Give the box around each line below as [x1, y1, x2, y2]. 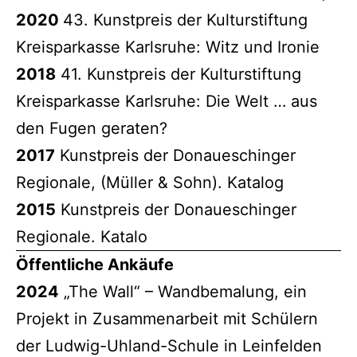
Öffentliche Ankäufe [16, 254, 174, 274]
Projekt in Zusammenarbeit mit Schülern [16, 308, 318, 328]
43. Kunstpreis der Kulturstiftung [63, 10, 308, 29]
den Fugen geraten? [16, 118, 167, 138]
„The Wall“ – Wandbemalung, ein [59, 281, 307, 301]
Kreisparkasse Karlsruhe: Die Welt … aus [16, 91, 317, 111]
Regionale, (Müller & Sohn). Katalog [16, 172, 284, 192]
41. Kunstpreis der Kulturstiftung [56, 64, 301, 84]
